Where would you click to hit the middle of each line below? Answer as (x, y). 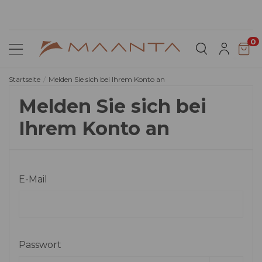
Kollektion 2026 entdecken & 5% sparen (130, 20)
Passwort (40, 245)
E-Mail (33, 180)
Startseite (25, 80)
